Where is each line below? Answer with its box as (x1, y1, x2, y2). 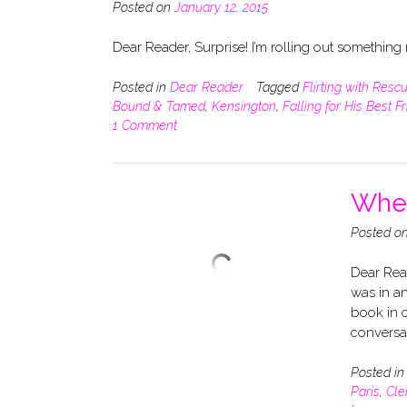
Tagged (256, 79, 303, 94)
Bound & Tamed (113, 98, 205, 114)
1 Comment (113, 117, 177, 133)
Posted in (113, 79, 170, 94)
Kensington (212, 98, 276, 114)
